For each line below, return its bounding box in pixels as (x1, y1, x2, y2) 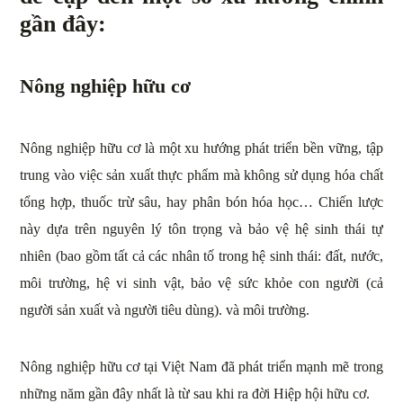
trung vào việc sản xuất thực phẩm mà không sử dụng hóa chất (20, 166, 383, 183)
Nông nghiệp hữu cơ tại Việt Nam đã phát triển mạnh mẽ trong (20, 358, 383, 374)
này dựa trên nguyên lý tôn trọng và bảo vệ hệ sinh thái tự (20, 220, 383, 237)
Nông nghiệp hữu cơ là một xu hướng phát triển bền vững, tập (20, 139, 383, 156)
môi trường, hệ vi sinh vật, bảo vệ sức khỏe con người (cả (20, 274, 383, 291)
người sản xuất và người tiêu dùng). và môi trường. (20, 301, 310, 318)
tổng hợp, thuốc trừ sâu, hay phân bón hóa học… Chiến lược (20, 193, 383, 210)
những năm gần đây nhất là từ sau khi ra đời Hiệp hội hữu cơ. (20, 385, 371, 401)
